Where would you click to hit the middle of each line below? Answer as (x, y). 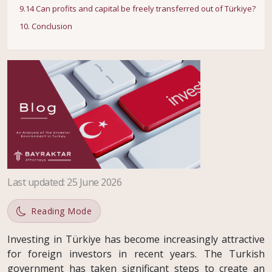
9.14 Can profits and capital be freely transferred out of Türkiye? (138, 8)
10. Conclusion (46, 26)
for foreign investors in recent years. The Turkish (136, 254)
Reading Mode (61, 211)
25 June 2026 (94, 182)
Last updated (35, 182)
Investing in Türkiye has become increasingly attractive (136, 240)
